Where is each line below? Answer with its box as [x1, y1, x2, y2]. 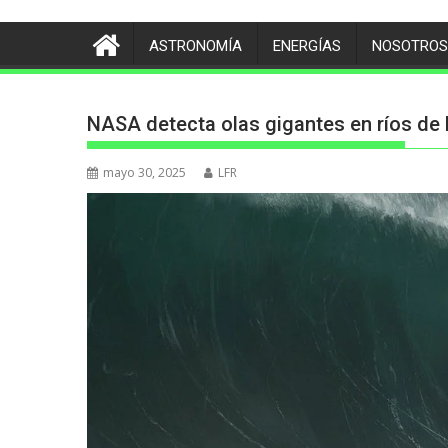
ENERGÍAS [273, 37, 341, 55]
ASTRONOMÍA [149, 37, 242, 55]
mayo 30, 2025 [103, 164, 186, 181]
